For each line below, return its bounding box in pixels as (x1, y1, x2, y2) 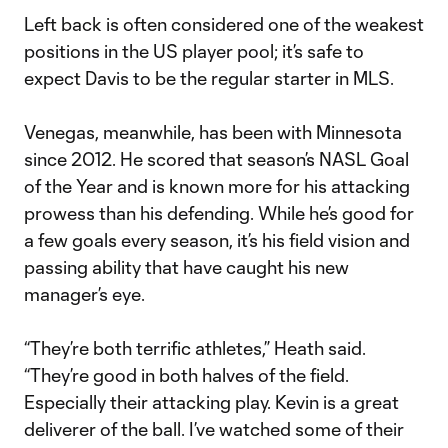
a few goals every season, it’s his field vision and (24, 229, 410, 251)
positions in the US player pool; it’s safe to (24, 40, 364, 62)
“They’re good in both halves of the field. (24, 364, 349, 386)
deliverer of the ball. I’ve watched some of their (24, 418, 404, 440)
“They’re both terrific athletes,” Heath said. (24, 337, 366, 359)
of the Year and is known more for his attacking (24, 175, 410, 197)
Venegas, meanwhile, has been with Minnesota (24, 121, 402, 143)
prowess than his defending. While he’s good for (24, 202, 414, 224)
